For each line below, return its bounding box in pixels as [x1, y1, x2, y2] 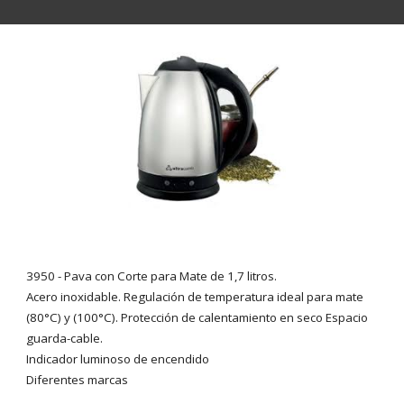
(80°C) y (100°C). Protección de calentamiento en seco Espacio [26, 309, 369, 326]
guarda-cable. [26, 330, 104, 347]
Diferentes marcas [26, 372, 129, 389]
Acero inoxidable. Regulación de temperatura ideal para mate [26, 289, 364, 306]
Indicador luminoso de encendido [26, 351, 210, 368]
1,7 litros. [227, 268, 278, 285]
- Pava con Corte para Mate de [55, 268, 228, 285]
